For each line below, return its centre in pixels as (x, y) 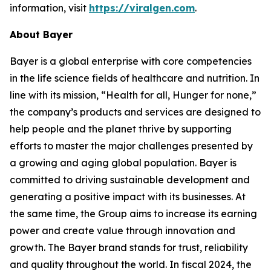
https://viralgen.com (142, 8)
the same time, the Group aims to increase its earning (133, 214)
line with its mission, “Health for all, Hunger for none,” (133, 95)
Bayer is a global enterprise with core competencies (131, 61)
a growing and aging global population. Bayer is (123, 163)
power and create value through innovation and (122, 230)
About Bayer (43, 34)
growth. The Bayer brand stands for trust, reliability (129, 247)
